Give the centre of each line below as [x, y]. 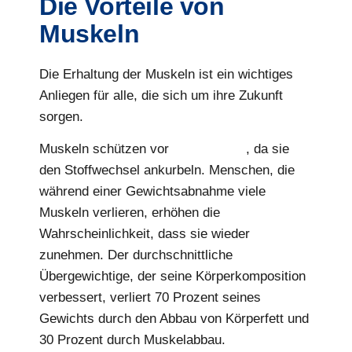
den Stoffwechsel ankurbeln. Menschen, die [167, 170]
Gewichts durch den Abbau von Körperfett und [174, 318]
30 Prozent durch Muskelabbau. [132, 339]
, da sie [268, 148]
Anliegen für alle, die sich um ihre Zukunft [161, 95]
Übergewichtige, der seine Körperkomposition [172, 276]
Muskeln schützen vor [106, 148]
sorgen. [61, 116]
